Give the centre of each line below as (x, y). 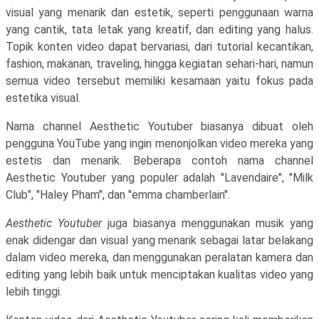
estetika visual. (43, 98)
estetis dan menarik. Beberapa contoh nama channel (159, 161)
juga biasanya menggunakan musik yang (208, 223)
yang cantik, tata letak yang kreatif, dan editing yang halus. (159, 30)
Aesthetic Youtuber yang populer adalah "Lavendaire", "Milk (159, 178)
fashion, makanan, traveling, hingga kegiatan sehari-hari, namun (159, 64)
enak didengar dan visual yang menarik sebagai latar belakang (159, 240)
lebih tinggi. (34, 292)
